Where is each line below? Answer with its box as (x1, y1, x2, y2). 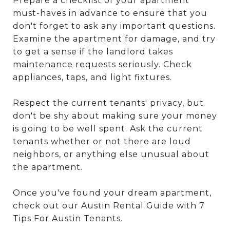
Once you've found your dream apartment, (13, 188, 212, 198)
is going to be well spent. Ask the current (13, 124, 203, 134)
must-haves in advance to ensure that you (13, 8, 207, 18)
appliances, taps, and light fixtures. (13, 72, 172, 83)
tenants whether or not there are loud (13, 137, 191, 147)
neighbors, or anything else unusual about (13, 149, 209, 160)
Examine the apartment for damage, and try (13, 34, 216, 44)
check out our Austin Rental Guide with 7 (13, 201, 205, 211)
